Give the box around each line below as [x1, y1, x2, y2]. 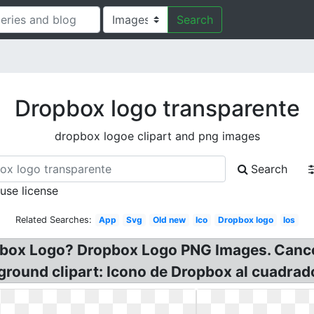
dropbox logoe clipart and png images [54, 129, 260, 143]
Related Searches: [15, 214, 92, 225]
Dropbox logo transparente [14, 95, 300, 122]
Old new [152, 214, 186, 225]
